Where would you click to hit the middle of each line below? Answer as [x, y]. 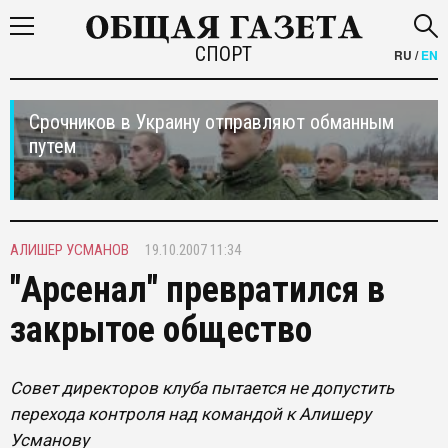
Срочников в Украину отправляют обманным [211, 122]
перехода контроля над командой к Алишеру [190, 414]
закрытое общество [161, 330]
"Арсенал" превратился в [197, 290]
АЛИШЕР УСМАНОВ [69, 250]
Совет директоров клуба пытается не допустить [202, 388]
